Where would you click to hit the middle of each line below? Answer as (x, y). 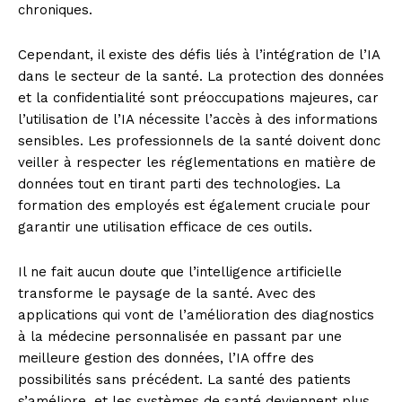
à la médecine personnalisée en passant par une (180, 336)
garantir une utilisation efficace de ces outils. (165, 227)
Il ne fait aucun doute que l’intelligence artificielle (180, 271)
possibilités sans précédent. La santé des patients (184, 379)
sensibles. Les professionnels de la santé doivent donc (199, 140)
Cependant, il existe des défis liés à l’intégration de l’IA (199, 54)
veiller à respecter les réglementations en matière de (197, 162)
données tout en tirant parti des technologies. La (179, 184)
